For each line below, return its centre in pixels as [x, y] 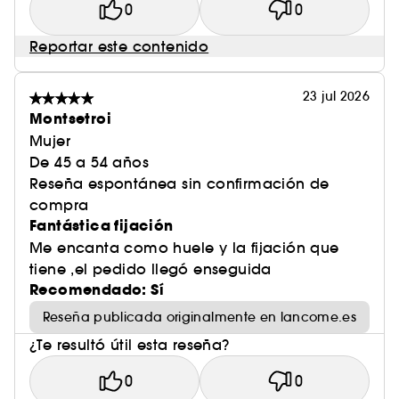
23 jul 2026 [336, 96]
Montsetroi [70, 119]
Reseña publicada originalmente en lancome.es [199, 317]
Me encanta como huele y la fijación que [184, 248]
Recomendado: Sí [97, 290]
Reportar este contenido [119, 46]
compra [59, 205]
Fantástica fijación [102, 226]
